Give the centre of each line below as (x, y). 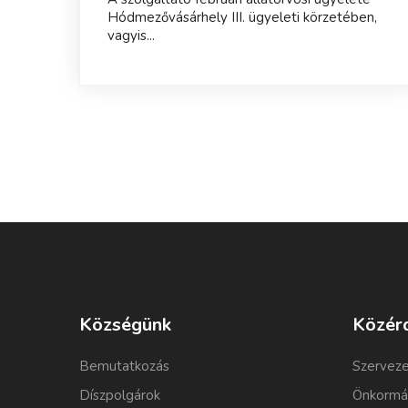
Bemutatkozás (124, 366)
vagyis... (131, 35)
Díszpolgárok (120, 395)
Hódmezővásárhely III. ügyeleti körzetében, (242, 17)
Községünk (125, 324)
